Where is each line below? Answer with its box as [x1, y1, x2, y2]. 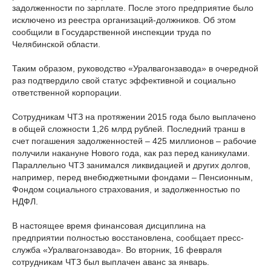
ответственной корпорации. [12, 87, 122, 97]
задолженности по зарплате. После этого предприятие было [12, 2, 253, 13]
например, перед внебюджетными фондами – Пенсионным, [12, 172, 253, 182]
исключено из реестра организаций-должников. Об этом [12, 15, 236, 25]
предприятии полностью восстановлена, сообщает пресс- [12, 232, 244, 243]
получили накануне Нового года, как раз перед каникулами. [12, 148, 250, 158]
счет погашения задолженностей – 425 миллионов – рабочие [12, 135, 256, 146]
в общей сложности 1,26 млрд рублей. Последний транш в [12, 123, 245, 134]
